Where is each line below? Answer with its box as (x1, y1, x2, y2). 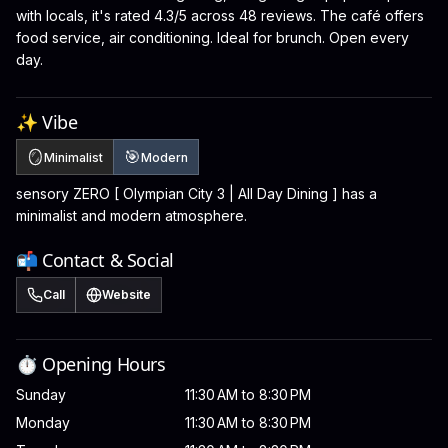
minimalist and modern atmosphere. (16, 207, 247, 224)
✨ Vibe (16, 110, 78, 134)
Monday (16, 414, 70, 431)
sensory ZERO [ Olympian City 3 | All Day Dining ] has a (16, 185, 377, 202)
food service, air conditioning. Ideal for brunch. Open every (16, 29, 409, 46)
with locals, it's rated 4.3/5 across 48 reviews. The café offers (16, 7, 424, 24)
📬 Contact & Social (16, 248, 174, 272)
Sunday (16, 386, 66, 403)
